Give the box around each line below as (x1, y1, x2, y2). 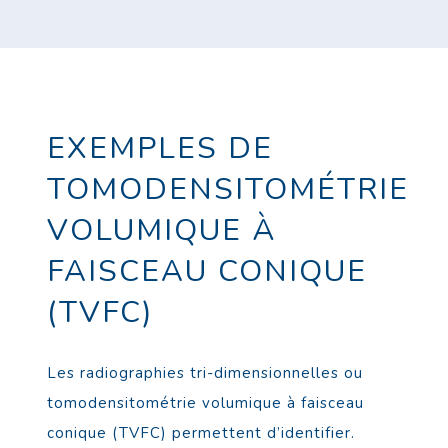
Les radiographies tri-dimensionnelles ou (46, 363, 363, 384)
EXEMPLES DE (46, 128, 273, 170)
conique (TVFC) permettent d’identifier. (46, 423, 355, 444)
